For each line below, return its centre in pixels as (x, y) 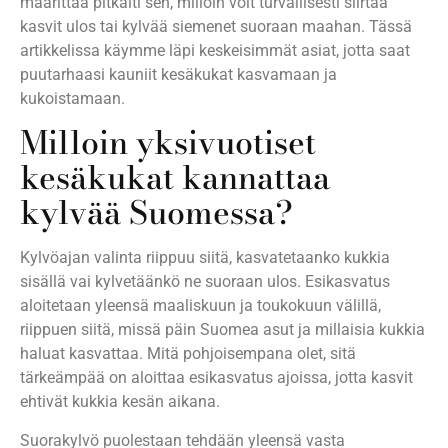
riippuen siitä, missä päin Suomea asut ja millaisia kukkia (222, 330)
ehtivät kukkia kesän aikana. (120, 402)
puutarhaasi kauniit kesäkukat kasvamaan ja (178, 74)
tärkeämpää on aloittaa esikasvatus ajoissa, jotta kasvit (216, 378)
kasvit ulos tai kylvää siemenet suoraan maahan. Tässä (216, 26)
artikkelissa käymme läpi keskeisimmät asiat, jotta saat (215, 50)
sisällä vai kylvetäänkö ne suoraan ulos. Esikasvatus (205, 282)
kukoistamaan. (72, 98)
